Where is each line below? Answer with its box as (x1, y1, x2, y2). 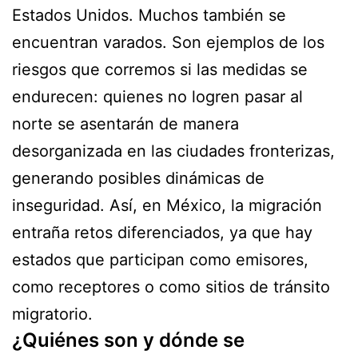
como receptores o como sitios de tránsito (12, 276, 330, 296)
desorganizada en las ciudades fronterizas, (12, 141, 335, 161)
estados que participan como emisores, (12, 249, 308, 269)
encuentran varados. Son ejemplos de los (12, 32, 324, 52)
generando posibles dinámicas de (12, 168, 265, 188)
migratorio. (12, 304, 93, 324)
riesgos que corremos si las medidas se (12, 59, 308, 79)
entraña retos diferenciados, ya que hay (12, 222, 312, 242)
